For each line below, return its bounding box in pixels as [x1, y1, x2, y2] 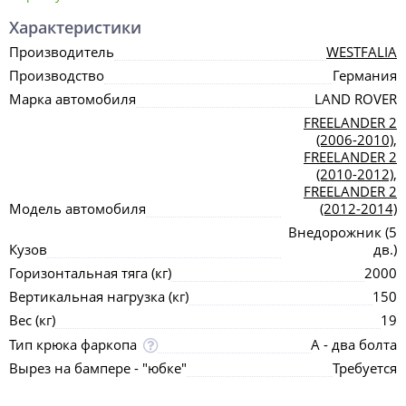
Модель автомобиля [9, 199, 146, 217]
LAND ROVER [314, 90, 397, 108]
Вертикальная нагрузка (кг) [9, 287, 188, 305]
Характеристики [9, 16, 141, 38]
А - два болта [311, 335, 397, 353]
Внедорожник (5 [288, 223, 397, 241]
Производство [9, 66, 104, 84]
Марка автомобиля [9, 90, 136, 108]
